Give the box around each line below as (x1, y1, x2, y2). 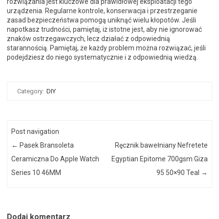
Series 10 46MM (11, 169, 62, 177)
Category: (17, 88, 45, 95)
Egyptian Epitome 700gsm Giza (111, 155, 208, 163)
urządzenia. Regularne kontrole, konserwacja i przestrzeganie (7, 7, 197, 15)
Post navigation (11, 128, 60, 136)
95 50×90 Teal (156, 169, 201, 177)
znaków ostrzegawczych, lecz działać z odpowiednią (7, 35, 170, 43)
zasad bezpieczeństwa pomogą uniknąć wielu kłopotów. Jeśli (7, 16, 196, 24)
